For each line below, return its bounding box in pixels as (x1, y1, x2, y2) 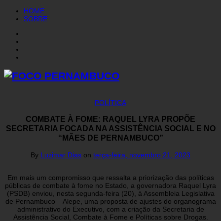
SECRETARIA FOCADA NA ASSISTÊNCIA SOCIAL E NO (5, 124, 216, 133)
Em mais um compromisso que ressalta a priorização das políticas (7, 173, 214, 182)
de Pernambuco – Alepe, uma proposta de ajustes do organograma (5, 197, 216, 205)
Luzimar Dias (40, 150, 81, 159)
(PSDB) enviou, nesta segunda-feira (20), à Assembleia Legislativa (6, 189, 215, 197)
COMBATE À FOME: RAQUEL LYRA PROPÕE (26, 114, 195, 124)
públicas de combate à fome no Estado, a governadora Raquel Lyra (5, 181, 216, 189)
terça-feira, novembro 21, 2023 (93, 150, 190, 159)
